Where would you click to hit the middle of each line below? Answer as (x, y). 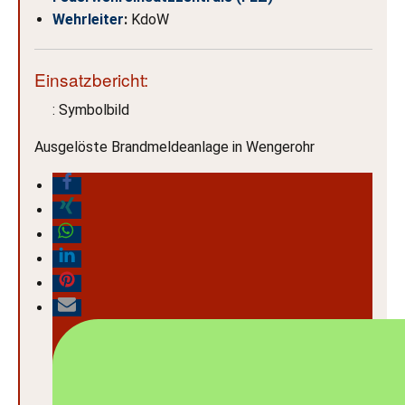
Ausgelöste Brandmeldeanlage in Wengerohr (174, 147)
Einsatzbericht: (91, 79)
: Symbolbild (91, 110)
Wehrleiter (88, 19)
